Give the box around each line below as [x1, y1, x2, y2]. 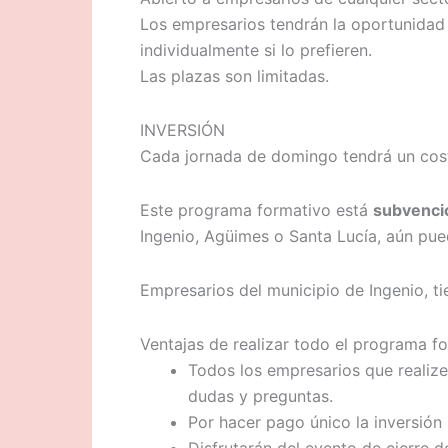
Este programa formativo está [140, 200, 373, 220]
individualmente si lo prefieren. [140, 40, 372, 60]
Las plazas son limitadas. [140, 66, 329, 86]
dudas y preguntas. [188, 386, 333, 406]
